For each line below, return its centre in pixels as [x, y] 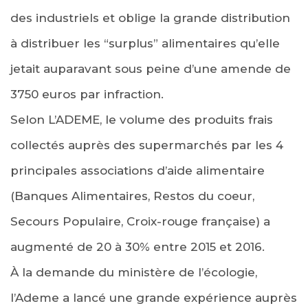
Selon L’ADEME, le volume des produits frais [142, 119]
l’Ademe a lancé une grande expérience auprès [154, 297]
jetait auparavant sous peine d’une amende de [151, 68]
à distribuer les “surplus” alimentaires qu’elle [145, 43]
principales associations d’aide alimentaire [137, 170]
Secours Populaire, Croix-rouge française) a [140, 221]
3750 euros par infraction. [87, 94]
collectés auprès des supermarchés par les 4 [147, 145]
